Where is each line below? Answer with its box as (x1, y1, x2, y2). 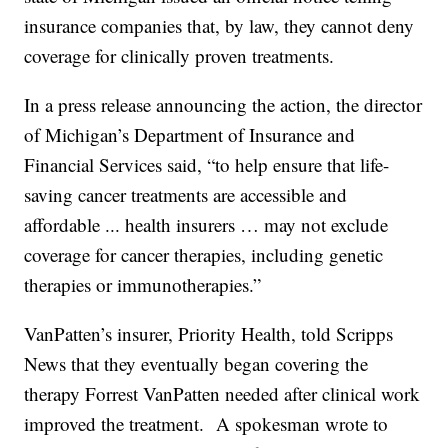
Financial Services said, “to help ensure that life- (24, 151, 390, 177)
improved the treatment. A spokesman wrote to (24, 410, 389, 436)
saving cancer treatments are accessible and (24, 181, 348, 207)
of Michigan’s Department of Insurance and (24, 121, 356, 147)
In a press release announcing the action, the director (24, 91, 423, 117)
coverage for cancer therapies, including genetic (24, 241, 384, 267)
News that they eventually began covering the (24, 350, 369, 376)
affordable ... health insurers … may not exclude (24, 211, 389, 237)
